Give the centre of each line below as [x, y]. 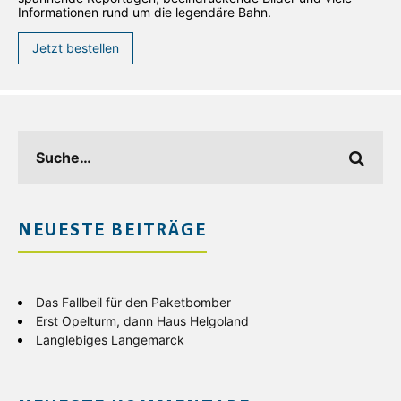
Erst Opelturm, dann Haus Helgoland [142, 321]
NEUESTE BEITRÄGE [112, 231]
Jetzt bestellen [76, 48]
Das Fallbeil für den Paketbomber [133, 303]
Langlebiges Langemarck [110, 340]
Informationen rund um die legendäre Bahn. [145, 13]
